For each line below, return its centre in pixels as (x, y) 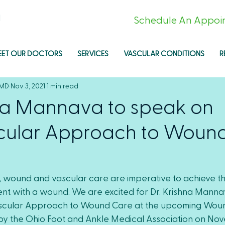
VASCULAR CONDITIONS (164, 53)
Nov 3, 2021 (28, 85)
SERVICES (93, 53)
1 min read (63, 85)
